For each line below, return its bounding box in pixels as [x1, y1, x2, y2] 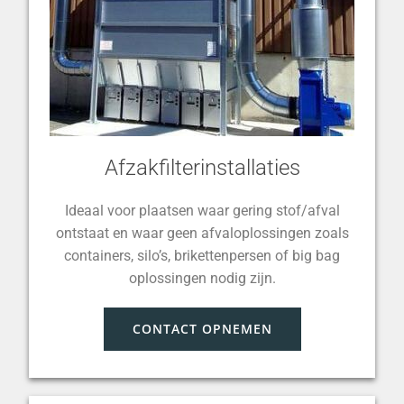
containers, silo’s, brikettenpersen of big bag [64, 247, 340, 264]
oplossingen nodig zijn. [128, 270, 276, 287]
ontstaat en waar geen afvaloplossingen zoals [55, 225, 349, 242]
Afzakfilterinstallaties [104, 155, 300, 180]
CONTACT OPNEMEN [132, 320, 272, 337]
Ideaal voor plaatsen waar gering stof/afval [64, 202, 340, 219]
